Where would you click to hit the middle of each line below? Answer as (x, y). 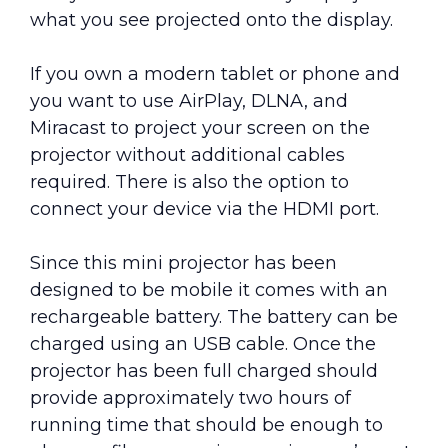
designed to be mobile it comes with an (209, 290)
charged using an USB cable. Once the (203, 344)
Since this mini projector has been (183, 263)
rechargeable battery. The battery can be (214, 317)
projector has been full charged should (204, 371)
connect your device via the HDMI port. (204, 209)
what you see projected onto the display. (211, 20)
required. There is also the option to (189, 182)
